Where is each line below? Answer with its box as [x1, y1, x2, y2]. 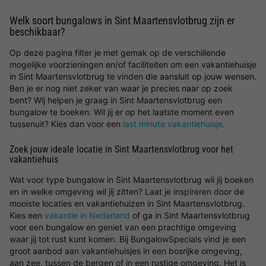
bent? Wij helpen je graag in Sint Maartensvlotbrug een [9, 95, 222, 105]
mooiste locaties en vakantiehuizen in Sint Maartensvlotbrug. [9, 198, 245, 208]
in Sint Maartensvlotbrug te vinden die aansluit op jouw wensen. [9, 71, 256, 81]
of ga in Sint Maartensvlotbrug [130, 210, 250, 220]
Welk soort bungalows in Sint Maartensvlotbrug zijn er [9, 14, 235, 27]
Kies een [9, 210, 45, 220]
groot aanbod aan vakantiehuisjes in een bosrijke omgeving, [9, 246, 242, 256]
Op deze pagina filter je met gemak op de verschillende [9, 47, 226, 58]
